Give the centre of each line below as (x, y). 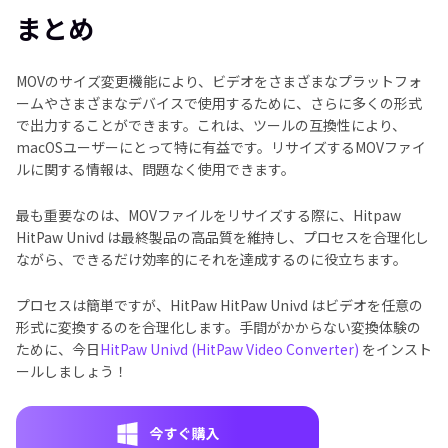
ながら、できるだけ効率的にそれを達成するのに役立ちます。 (211, 258)
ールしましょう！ (72, 370)
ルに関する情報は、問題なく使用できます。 (155, 168)
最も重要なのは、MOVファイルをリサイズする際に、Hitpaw (208, 214)
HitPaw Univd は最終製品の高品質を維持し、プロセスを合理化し (222, 236)
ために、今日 (58, 348)
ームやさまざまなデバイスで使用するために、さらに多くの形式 (219, 102)
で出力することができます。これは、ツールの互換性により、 (211, 124)
